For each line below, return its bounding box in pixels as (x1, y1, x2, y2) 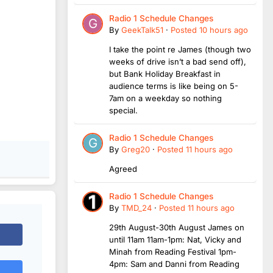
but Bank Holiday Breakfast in (109, 68, 221, 79)
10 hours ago (199, 24, 248, 35)
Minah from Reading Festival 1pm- (109, 246, 236, 257)
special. (109, 105, 138, 115)
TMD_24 (121, 202, 152, 213)
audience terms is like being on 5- (109, 80, 238, 91)
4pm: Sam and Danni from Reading (109, 258, 239, 269)
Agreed (109, 163, 137, 174)
